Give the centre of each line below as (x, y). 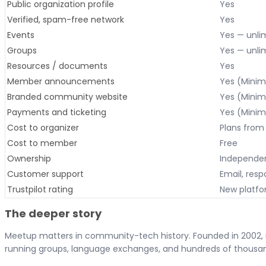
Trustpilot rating (40, 189)
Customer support (45, 174)
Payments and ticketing (57, 112)
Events (21, 35)
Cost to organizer (43, 127)
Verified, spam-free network (66, 19)
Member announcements (61, 81)
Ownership (29, 158)
